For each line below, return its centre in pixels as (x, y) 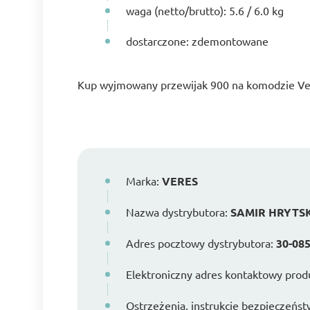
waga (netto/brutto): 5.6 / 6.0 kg (205, 11)
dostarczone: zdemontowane (197, 41)
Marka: (144, 181)
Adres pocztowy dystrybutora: (201, 243)
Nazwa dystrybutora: (178, 212)
